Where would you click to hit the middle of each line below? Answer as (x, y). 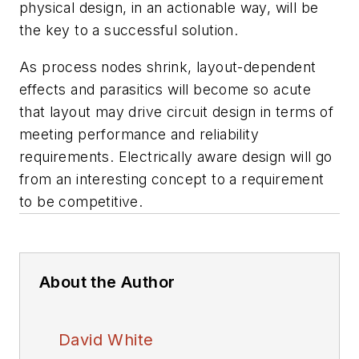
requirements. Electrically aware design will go (176, 156)
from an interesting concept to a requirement (172, 179)
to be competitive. (81, 201)
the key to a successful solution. (129, 30)
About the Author (107, 282)
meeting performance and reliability (139, 134)
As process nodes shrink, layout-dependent (168, 67)
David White (106, 339)
